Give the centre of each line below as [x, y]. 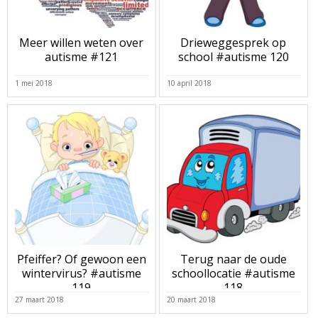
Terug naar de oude [233, 259]
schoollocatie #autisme [233, 274]
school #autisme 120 [233, 57]
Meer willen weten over [82, 43]
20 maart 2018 [191, 299]
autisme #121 [82, 57]
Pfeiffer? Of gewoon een [81, 259]
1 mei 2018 [34, 83]
